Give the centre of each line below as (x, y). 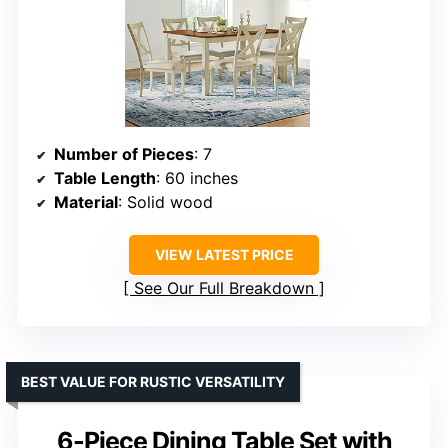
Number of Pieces (124, 153)
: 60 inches (197, 177)
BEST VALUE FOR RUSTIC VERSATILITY (153, 381)
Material (86, 201)
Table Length (105, 177)
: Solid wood (165, 201)
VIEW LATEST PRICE (224, 254)
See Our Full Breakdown (224, 287)
